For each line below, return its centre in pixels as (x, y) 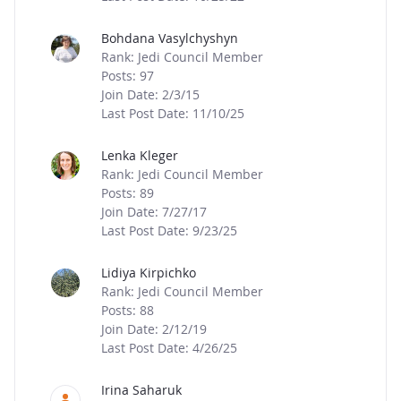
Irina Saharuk (141, 390)
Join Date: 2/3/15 (150, 94)
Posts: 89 (128, 193)
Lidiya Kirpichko (149, 273)
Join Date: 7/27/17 (154, 212)
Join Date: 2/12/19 (154, 329)
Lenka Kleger (140, 155)
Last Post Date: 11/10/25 (173, 113)
